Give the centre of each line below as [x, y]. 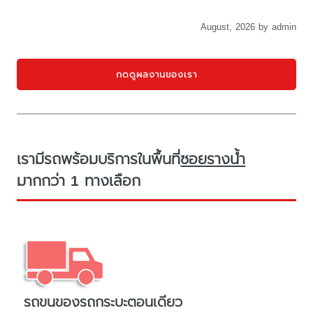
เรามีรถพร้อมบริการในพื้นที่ [99, 159]
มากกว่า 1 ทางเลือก [79, 181]
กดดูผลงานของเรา [156, 74]
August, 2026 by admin [248, 27]
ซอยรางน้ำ [213, 159]
